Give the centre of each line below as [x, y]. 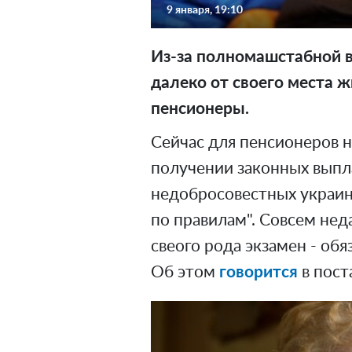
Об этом [185, 272]
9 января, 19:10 [205, 10]
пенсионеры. [200, 108]
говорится [258, 272]
